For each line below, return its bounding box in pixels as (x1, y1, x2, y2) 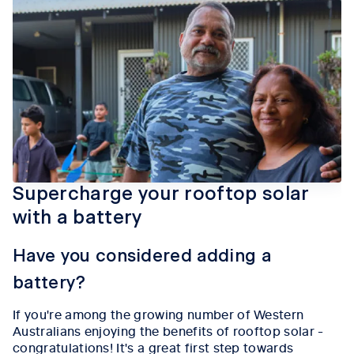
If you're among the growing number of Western (13, 305, 304, 322)
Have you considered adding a (13, 247, 271, 265)
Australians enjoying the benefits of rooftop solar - (13, 322, 324, 339)
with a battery (13, 209, 142, 228)
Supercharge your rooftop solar (13, 185, 310, 204)
